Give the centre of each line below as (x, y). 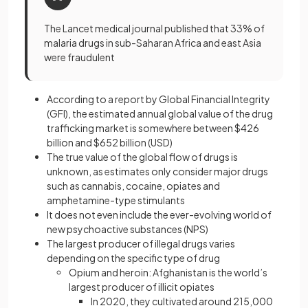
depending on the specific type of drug (133, 258)
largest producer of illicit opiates (142, 287)
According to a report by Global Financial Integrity (158, 99)
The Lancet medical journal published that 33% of (154, 28)
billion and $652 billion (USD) (110, 142)
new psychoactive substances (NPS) (128, 229)
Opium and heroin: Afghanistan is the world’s (168, 272)
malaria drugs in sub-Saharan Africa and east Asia (153, 43)
